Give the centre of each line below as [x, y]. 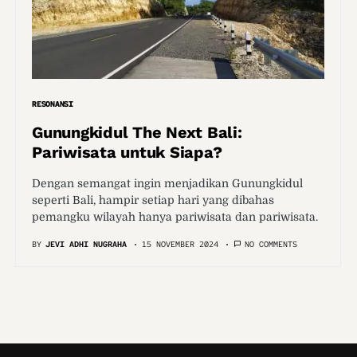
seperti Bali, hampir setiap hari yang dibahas [153, 200]
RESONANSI [53, 104]
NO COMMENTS [271, 244]
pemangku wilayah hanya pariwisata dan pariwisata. [175, 217]
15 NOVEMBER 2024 [180, 244]
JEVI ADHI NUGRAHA [86, 244]
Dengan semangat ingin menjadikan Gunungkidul [167, 183]
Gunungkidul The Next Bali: [137, 132]
